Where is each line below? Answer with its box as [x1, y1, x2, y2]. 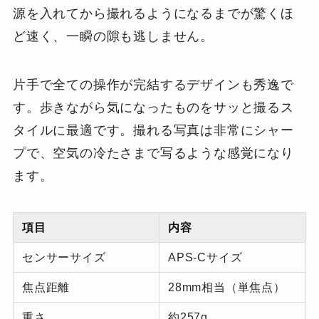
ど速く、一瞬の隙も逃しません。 [12, 28, 214, 43]
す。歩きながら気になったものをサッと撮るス [12, 100, 294, 115]
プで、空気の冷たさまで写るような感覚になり [12, 145, 294, 160]
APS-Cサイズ [168, 251, 243, 264]
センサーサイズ [22, 251, 106, 264]
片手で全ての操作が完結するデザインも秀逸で [12, 77, 294, 92]
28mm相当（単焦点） [168, 281, 286, 294]
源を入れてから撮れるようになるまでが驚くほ [12, 6, 294, 21]
